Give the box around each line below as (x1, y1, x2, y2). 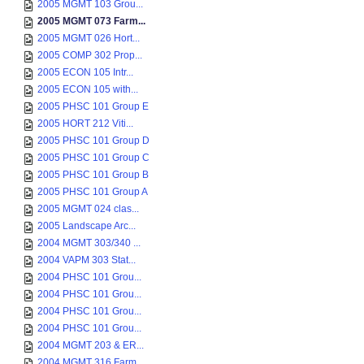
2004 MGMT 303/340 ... (37, 237, 141, 249)
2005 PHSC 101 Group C (37, 152, 149, 163)
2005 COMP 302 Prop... (37, 50, 142, 61)
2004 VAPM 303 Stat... (37, 254, 136, 266)
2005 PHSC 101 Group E (37, 101, 149, 112)
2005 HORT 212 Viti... (37, 118, 133, 129)
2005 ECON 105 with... (37, 84, 138, 95)
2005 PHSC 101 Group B (37, 169, 149, 180)
